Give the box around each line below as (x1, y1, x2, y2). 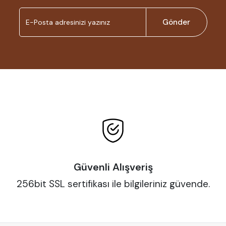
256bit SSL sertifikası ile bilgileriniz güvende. (16, 178, 210, 191)
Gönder (162, 17, 190, 28)
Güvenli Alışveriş (73, 160, 153, 174)
